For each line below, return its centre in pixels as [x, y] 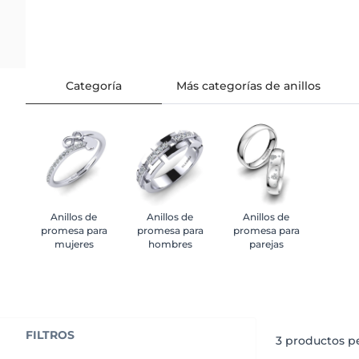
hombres [170, 244]
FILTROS [50, 335]
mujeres [74, 244]
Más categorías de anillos [248, 85]
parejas [266, 244]
